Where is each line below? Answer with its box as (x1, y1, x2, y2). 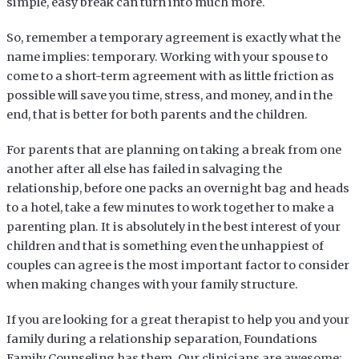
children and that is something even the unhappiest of (6, 238, 324, 253)
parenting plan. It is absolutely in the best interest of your (6, 219, 341, 234)
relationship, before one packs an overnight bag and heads (6, 180, 349, 196)
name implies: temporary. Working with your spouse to (6, 49, 328, 64)
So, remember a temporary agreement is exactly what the (6, 30, 341, 45)
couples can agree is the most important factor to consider (6, 257, 349, 272)
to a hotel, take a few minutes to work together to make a (6, 200, 334, 215)
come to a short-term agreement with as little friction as (6, 68, 334, 83)
